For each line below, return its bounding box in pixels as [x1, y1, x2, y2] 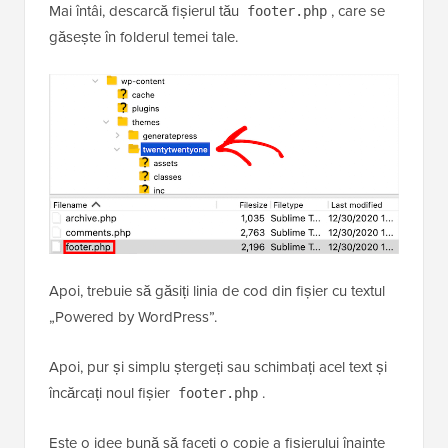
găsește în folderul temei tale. [49, 25, 238, 48]
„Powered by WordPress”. [49, 306, 217, 329]
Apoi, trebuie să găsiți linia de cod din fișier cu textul [49, 280, 385, 303]
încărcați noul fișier [49, 382, 174, 405]
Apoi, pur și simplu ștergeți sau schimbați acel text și [49, 356, 387, 379]
